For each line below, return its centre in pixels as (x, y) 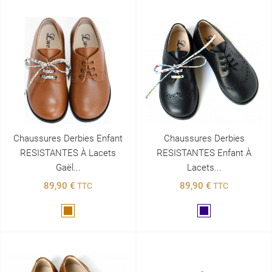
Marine (216, 212)
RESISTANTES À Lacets (68, 153)
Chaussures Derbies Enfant (68, 138)
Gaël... (68, 167)
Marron (81, 212)
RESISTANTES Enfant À (204, 153)
